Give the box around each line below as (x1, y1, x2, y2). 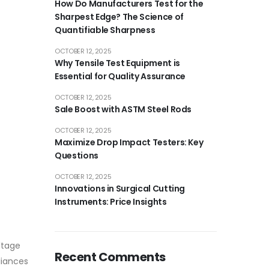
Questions (55, 150, 98, 162)
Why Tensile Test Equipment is (55, 57, 180, 69)
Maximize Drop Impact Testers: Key (55, 136, 204, 148)
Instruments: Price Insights (55, 196, 167, 208)
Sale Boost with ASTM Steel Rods (55, 103, 192, 115)
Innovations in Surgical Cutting (55, 183, 186, 195)
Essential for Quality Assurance (55, 70, 186, 82)
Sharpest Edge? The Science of (55, 11, 184, 23)
